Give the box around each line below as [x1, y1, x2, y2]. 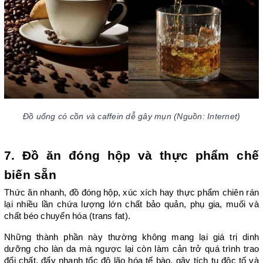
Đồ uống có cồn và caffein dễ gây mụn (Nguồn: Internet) [22, 111, 241, 121]
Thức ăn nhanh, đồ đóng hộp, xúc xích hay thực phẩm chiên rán [4, 187, 259, 197]
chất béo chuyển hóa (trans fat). [4, 211, 130, 221]
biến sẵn [4, 167, 56, 182]
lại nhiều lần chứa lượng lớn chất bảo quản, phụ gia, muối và [4, 199, 259, 209]
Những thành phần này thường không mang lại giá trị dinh [4, 232, 259, 242]
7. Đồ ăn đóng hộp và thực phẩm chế [4, 148, 259, 163]
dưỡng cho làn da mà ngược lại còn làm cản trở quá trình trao [4, 244, 259, 254]
